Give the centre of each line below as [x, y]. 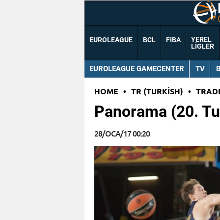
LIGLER [203, 46]
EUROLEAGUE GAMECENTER [137, 69]
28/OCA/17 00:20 [122, 133]
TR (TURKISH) [157, 91]
